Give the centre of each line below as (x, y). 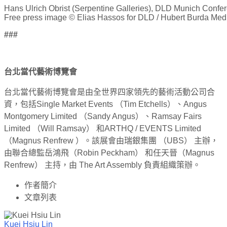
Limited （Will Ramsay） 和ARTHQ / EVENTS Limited (103, 128)
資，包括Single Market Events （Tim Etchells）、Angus (105, 104)
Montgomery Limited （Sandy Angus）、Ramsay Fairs (103, 116)
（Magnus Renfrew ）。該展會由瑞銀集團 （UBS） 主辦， (111, 140)
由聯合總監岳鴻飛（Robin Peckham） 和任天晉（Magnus (109, 153)
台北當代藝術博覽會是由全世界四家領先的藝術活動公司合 (109, 92)
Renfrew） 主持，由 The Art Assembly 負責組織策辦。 (102, 165)
